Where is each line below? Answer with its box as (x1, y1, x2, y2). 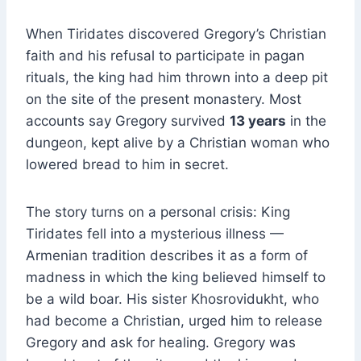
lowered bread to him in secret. (26, 156, 229, 173)
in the (286, 113, 326, 130)
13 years (230, 113, 286, 130)
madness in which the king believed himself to (26, 269, 326, 286)
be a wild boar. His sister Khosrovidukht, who (26, 291, 319, 308)
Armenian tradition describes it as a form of (26, 247, 308, 264)
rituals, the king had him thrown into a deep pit (26, 69, 328, 86)
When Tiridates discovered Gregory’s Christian (26, 26, 326, 43)
